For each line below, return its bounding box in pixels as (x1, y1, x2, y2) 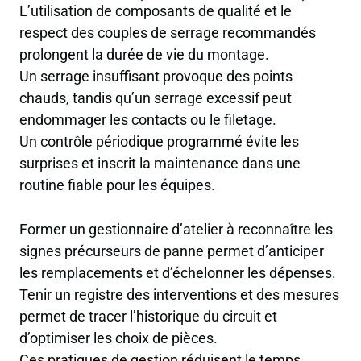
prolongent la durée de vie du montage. (19, 46, 269, 64)
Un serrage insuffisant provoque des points (19, 68, 293, 85)
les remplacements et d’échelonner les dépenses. (19, 263, 336, 281)
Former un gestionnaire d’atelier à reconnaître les (19, 220, 333, 238)
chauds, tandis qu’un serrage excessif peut (19, 89, 292, 107)
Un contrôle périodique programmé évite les (19, 133, 299, 151)
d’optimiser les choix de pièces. (19, 329, 218, 346)
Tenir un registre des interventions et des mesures (19, 285, 339, 303)
